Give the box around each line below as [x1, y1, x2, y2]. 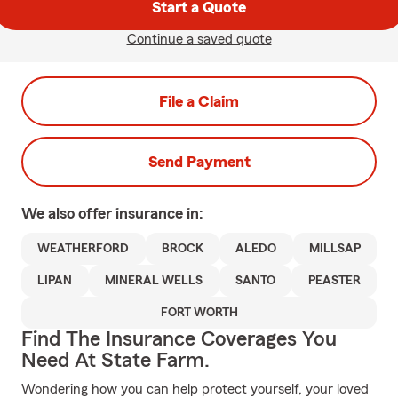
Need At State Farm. [21, 350, 210, 371]
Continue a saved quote [126, 32, 272, 46]
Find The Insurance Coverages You [21, 329, 337, 350]
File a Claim [159, 93, 239, 109]
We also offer [21, 205, 115, 221]
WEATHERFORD [37, 243, 130, 255]
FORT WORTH [160, 306, 238, 319]
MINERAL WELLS [105, 275, 203, 287]
